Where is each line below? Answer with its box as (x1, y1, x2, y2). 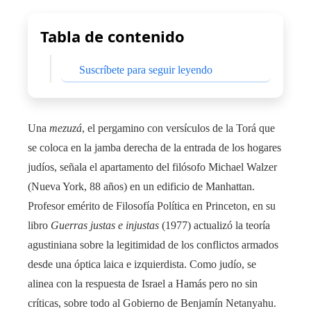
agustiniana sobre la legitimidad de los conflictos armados (28, 239, 278, 251)
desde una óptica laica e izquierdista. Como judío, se (28, 258, 256, 271)
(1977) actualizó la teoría (159, 219, 270, 232)
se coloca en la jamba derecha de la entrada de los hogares (28, 142, 281, 154)
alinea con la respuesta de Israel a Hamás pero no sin (28, 278, 258, 290)
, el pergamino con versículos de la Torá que (82, 122, 275, 135)
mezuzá (49, 122, 82, 135)
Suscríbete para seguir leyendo (79, 64, 212, 76)
